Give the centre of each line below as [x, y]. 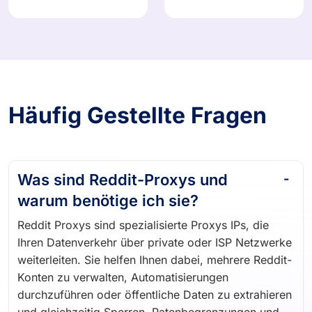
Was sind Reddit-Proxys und [123, 185]
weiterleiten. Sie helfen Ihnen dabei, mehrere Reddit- [155, 265]
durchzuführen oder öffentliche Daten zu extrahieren [155, 300]
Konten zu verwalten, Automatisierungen [123, 282]
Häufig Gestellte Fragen [138, 120]
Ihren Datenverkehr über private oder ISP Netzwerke [155, 248]
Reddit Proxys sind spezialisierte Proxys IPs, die [143, 230]
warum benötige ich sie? [108, 206]
